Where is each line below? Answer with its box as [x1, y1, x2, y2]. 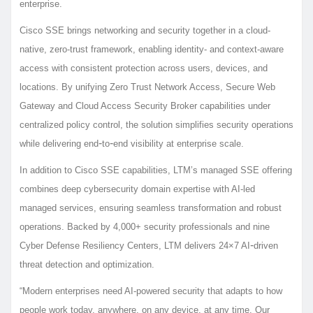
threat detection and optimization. [20, 259, 154, 270]
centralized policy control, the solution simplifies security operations [20, 119, 293, 130]
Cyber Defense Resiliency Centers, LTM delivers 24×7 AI [20, 240, 250, 251]
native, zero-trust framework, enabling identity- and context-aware [20, 43, 284, 54]
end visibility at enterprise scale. [113, 138, 244, 149]
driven [254, 240, 278, 251]
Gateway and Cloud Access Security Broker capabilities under [20, 100, 270, 111]
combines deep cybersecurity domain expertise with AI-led [20, 183, 255, 194]
